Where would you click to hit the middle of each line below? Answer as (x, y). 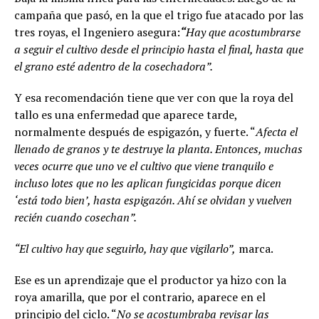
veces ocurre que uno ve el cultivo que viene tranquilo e (144, 166)
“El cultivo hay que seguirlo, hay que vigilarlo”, (125, 248)
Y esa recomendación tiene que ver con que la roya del (154, 97)
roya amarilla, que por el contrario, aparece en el (140, 297)
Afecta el (277, 131)
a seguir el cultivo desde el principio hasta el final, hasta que (159, 49)
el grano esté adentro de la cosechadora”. (114, 66)
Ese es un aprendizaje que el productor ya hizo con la (150, 279)
